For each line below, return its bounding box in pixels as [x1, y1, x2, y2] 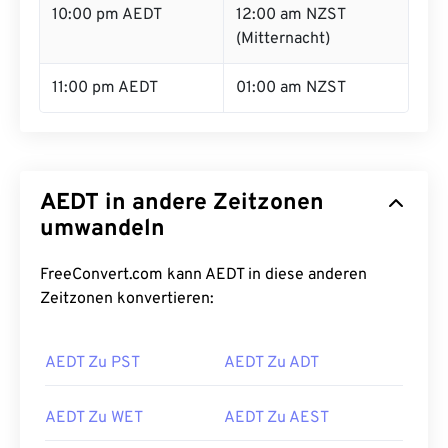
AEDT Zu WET [45, 408, 143, 428]
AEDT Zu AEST [224, 408, 329, 428]
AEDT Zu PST [45, 353, 140, 373]
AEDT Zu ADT [224, 353, 319, 373]
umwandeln [40, 215, 165, 244]
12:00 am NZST [236, 5, 346, 25]
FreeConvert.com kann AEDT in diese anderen [40, 265, 367, 285]
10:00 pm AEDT [52, 5, 162, 25]
